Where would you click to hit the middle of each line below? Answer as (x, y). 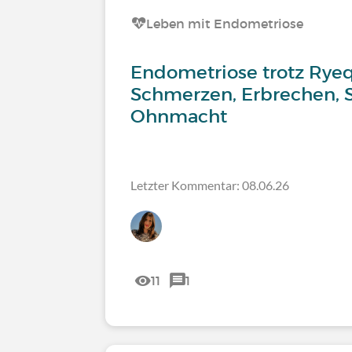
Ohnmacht (179, 116)
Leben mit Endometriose (225, 24)
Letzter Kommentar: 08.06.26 (210, 185)
